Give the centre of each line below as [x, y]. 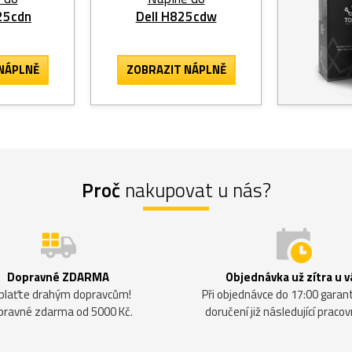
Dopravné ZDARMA [58, 277]
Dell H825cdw [176, 16]
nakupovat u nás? [195, 190]
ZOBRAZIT [155, 69]
